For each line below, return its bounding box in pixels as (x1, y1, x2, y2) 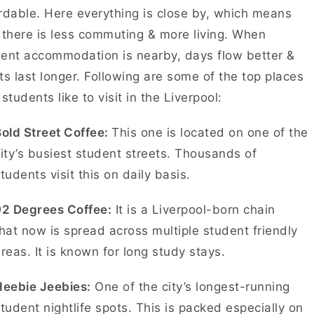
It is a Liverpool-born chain (111, 203, 275, 217)
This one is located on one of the (111, 125, 308, 139)
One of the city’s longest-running (90, 280, 290, 294)
